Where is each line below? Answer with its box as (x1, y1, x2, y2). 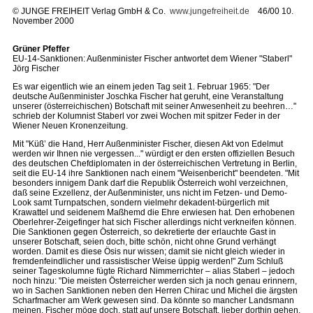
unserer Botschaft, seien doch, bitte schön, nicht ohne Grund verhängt (13, 237, 276, 247)
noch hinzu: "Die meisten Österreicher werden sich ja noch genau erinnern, (13, 276, 297, 286)
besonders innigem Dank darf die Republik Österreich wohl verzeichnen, (13, 178, 288, 188)
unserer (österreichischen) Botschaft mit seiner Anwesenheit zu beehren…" (13, 101, 296, 111)
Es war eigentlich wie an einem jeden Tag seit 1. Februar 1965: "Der (13, 82, 270, 92)
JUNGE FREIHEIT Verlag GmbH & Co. (19, 6, 170, 16)
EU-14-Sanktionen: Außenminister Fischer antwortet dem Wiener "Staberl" (13, 54, 292, 64)
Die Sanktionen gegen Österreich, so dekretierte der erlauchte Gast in (13, 227, 276, 237)
